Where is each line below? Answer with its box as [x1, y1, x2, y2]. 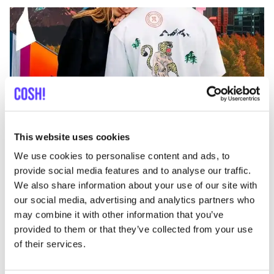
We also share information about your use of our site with [14, 180, 257, 191]
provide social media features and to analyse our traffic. [14, 165, 251, 176]
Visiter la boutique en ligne [110, 125, 215, 136]
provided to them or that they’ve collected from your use [14, 224, 253, 235]
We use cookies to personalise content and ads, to [14, 150, 230, 161]
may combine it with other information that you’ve [14, 209, 224, 220]
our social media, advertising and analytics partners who [14, 194, 254, 206]
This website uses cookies [14, 131, 130, 142]
